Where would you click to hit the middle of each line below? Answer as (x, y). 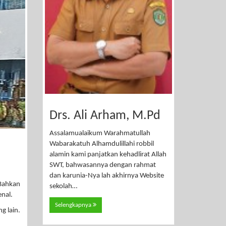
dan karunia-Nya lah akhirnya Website (106, 176)
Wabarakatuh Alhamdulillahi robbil (101, 144)
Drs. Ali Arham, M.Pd (105, 116)
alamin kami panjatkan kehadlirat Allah (108, 155)
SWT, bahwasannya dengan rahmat (102, 165)
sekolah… (63, 187)
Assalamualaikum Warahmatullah (100, 134)
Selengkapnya (74, 205)
